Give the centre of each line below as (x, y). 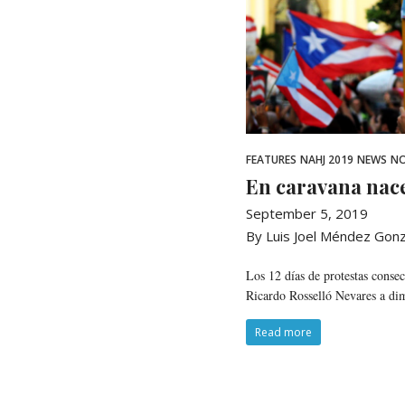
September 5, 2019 (307, 214)
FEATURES (271, 159)
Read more (283, 333)
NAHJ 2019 (327, 159)
